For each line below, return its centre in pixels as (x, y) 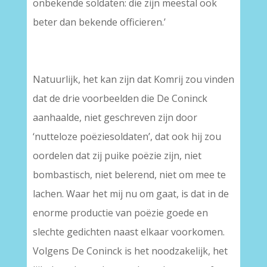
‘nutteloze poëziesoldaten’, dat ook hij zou (127, 136)
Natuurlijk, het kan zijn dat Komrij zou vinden (133, 79)
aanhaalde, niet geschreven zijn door (115, 117)
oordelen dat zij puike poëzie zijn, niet (117, 156)
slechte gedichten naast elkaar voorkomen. (128, 232)
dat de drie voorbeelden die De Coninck (120, 98)
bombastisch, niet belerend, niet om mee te (129, 175)
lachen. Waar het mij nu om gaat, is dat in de (131, 194)
